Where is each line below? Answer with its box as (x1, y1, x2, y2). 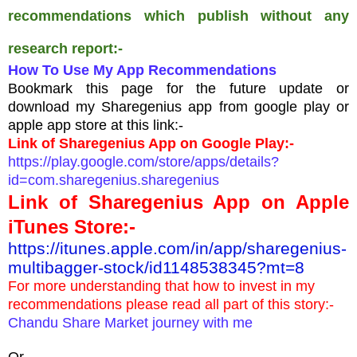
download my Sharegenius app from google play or (8, 98, 349, 115)
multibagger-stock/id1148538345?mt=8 (8, 257, 304, 277)
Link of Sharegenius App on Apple (8, 190, 349, 213)
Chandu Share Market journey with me (8, 314, 253, 331)
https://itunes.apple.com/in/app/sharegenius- (8, 238, 347, 258)
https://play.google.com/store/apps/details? (8, 153, 279, 170)
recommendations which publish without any (8, 7, 349, 24)
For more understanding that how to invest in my (8, 277, 315, 294)
